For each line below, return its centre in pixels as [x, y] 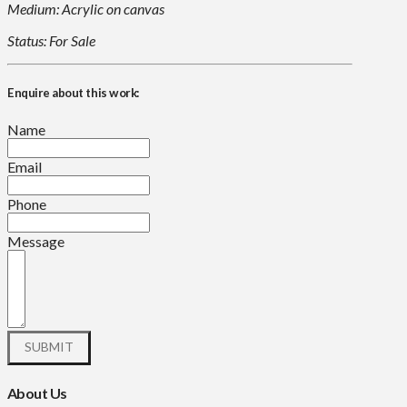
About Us [37, 392]
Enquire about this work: [74, 93]
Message [36, 241]
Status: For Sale [51, 41]
